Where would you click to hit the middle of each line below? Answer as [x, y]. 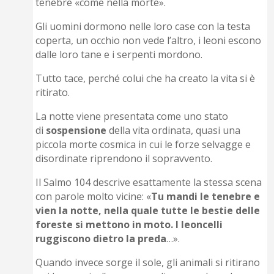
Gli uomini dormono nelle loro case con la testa [143, 27]
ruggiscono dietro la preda [101, 239]
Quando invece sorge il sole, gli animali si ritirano [148, 263]
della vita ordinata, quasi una [174, 131]
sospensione [76, 131]
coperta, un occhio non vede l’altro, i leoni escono [149, 41]
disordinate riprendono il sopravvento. [124, 159]
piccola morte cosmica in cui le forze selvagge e [143, 145]
